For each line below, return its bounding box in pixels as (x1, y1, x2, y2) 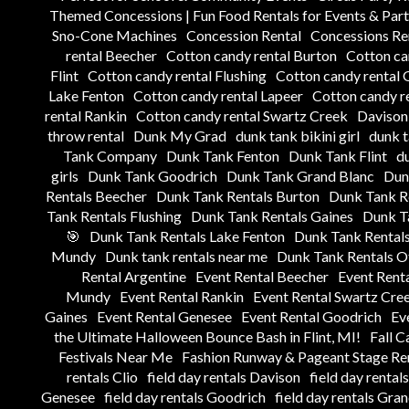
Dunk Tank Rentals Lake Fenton (89, 226, 285, 245)
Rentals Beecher (45, 186, 147, 204)
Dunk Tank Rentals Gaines (191, 206, 353, 225)
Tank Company (62, 146, 157, 164)
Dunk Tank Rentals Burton (155, 186, 320, 204)
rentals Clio (67, 367, 138, 385)
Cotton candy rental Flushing (87, 66, 267, 84)
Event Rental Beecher (195, 267, 329, 285)
